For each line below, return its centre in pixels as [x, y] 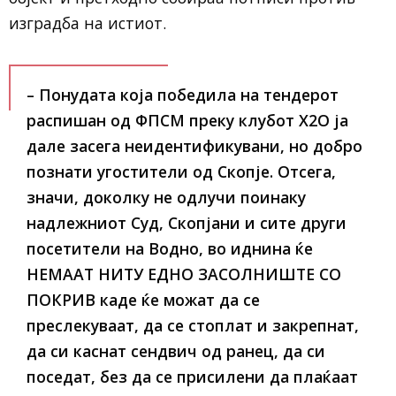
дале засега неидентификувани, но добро [194, 146]
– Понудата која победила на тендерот [183, 95]
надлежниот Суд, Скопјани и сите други [187, 223]
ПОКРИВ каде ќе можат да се [143, 300]
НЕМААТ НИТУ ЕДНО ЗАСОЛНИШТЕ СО [184, 274]
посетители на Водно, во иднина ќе [170, 248]
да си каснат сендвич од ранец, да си [176, 351]
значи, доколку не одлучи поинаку [166, 197]
